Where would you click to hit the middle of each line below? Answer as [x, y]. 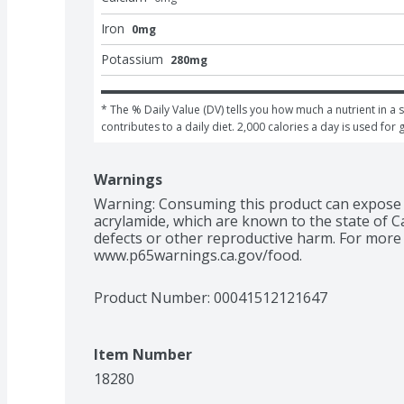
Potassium [132, 59]
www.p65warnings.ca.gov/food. [198, 255]
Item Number [143, 354]
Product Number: [154, 297]
